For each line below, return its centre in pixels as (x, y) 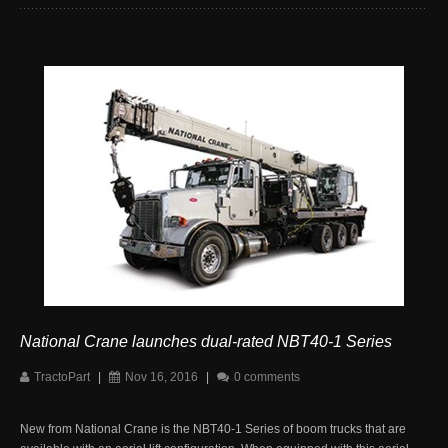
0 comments (267, 376)
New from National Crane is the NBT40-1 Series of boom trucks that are (213, 428)
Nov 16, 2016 (161, 376)
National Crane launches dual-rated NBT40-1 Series (206, 341)
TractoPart (62, 376)
